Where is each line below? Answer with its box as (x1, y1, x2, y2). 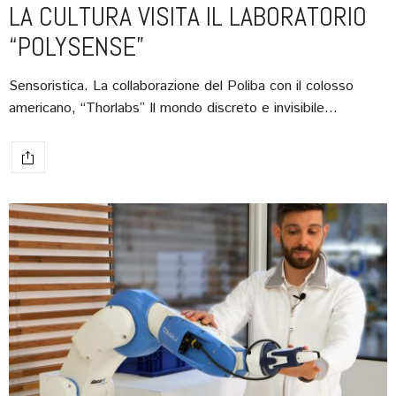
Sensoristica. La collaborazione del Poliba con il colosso (9, 76, 354, 97)
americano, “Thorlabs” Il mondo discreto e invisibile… (9, 98, 338, 119)
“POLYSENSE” (9, 30, 144, 65)
